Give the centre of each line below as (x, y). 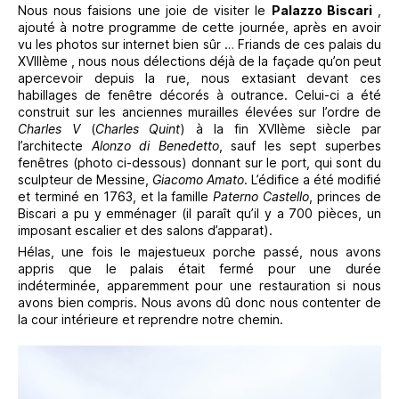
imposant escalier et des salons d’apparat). (145, 230)
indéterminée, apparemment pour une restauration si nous (199, 285)
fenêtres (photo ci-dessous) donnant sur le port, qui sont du (199, 162)
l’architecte (55, 145)
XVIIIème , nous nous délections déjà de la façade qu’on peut (199, 61)
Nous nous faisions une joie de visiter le (145, 10)
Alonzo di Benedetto (155, 145)
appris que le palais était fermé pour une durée (199, 268)
